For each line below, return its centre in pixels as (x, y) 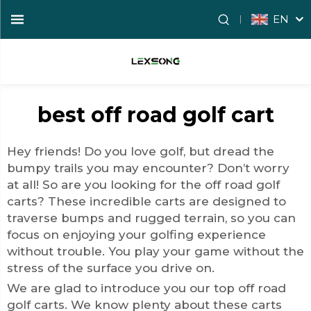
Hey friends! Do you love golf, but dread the (141, 151)
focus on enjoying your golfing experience (136, 235)
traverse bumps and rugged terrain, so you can (151, 218)
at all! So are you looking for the (106, 185)
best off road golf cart (155, 115)
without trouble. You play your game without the (155, 251)
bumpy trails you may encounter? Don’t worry (148, 168)
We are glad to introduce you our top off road (146, 288)
